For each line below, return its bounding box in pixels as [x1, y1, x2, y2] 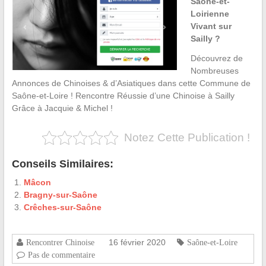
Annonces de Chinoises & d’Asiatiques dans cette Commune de [11, 78, 251, 88]
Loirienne [190, 9, 229, 19]
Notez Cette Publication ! [123, 131, 250, 144]
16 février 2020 [108, 237, 166, 248]
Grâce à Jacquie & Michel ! [11, 103, 113, 113]
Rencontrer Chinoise [26, 238, 94, 247]
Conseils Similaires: [11, 158, 113, 170]
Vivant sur [190, 21, 232, 31]
